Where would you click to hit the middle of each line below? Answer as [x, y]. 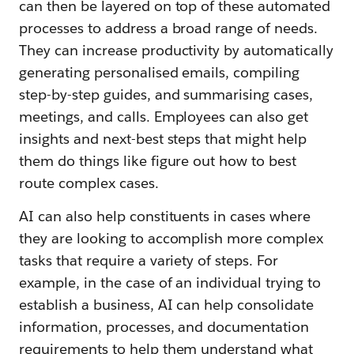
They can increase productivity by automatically [176, 50]
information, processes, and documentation [164, 326]
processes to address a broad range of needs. [169, 28]
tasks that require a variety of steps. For [149, 260]
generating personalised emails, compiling [160, 72]
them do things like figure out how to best [158, 160]
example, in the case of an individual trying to [170, 282]
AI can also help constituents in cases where [165, 216]
